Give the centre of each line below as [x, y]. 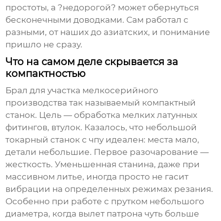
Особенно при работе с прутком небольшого [105, 202]
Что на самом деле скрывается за [92, 62]
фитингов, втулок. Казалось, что [76, 128]
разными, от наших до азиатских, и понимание [108, 32]
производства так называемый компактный [101, 103]
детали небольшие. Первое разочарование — [107, 152]
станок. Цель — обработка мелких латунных [102, 115]
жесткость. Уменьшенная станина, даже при [103, 165]
